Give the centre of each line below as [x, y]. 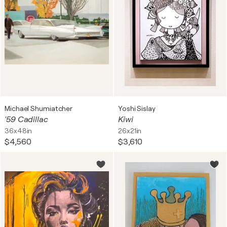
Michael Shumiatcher [39, 108]
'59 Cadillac [26, 120]
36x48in [18, 131]
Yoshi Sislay [137, 108]
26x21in [130, 131]
